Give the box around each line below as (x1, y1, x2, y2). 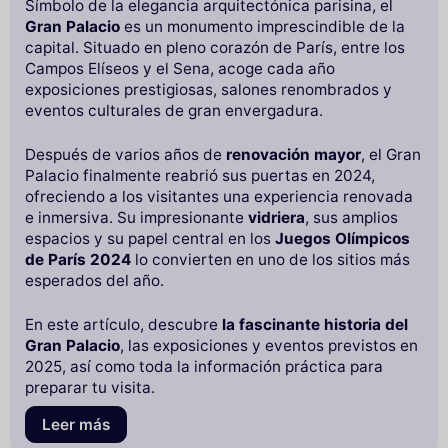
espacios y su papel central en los (25, 229, 275, 249)
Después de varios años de (25, 145, 226, 165)
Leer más (42, 414, 110, 434)
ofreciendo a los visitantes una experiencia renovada (25, 187, 413, 207)
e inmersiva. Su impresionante (25, 208, 248, 228)
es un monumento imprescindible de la (120, 17, 405, 37)
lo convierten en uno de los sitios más (131, 250, 410, 270)
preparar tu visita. (25, 378, 155, 398)
